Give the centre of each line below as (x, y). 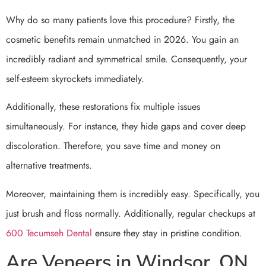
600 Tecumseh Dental (49, 233)
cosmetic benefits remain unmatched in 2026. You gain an (122, 39)
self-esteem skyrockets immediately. (75, 78)
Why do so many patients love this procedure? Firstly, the (120, 20)
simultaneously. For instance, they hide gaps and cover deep (126, 126)
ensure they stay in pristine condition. (167, 233)
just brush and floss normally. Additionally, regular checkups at (131, 213)
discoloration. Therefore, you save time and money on (113, 146)
